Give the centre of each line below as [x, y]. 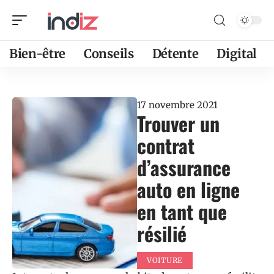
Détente [175, 54]
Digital [237, 54]
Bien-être [38, 54]
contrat [166, 145]
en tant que [182, 211]
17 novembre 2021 [177, 105]
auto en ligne [188, 189]
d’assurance [184, 167]
